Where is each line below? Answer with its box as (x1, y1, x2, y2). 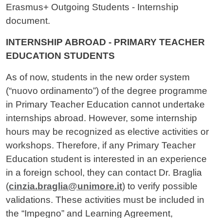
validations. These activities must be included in (6, 195, 204, 205)
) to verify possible (122, 181, 198, 192)
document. (6, 16, 50, 26)
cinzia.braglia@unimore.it (9, 181, 122, 192)
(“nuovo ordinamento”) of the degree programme (6, 86, 207, 96)
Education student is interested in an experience (6, 154, 207, 164)
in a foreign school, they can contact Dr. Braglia (6, 167, 202, 178)
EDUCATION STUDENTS (6, 51, 115, 61)
